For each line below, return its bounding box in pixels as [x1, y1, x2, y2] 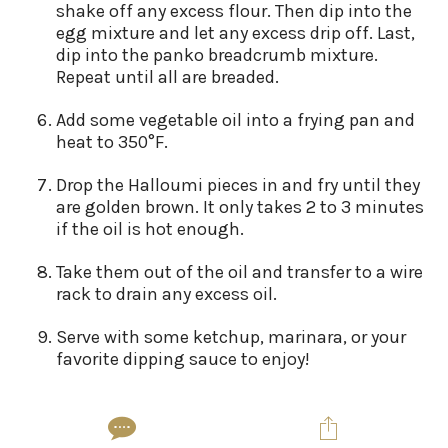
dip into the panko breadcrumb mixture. [56, 44, 378, 67]
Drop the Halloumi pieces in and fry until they [56, 174, 420, 197]
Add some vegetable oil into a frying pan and [56, 109, 415, 132]
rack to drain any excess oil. [56, 283, 277, 306]
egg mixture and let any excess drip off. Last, [56, 22, 415, 45]
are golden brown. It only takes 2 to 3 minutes [56, 196, 424, 219]
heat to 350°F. [56, 131, 168, 154]
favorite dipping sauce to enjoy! [56, 348, 310, 371]
